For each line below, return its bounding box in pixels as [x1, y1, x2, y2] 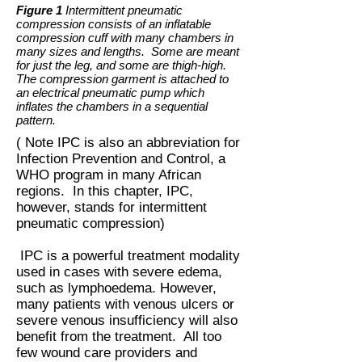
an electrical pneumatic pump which [16, 86, 204, 99]
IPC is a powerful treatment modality [16, 248, 240, 263]
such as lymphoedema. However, [16, 280, 217, 296]
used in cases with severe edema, [16, 264, 222, 280]
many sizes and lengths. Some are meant [16, 44, 239, 58]
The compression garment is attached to [16, 72, 229, 86]
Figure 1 [16, 3, 62, 17]
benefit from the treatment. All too [16, 329, 221, 344]
